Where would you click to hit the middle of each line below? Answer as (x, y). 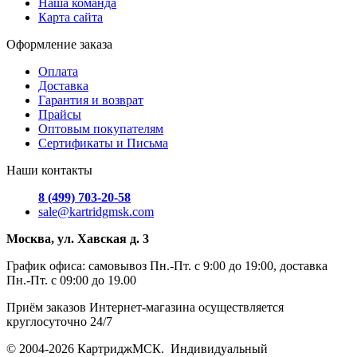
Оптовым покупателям (101, 128)
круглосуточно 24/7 (59, 321)
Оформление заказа (59, 44)
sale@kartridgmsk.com (96, 211)
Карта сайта (71, 17)
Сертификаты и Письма (103, 143)
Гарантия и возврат (91, 100)
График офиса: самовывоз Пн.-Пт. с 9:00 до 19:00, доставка (167, 265)
